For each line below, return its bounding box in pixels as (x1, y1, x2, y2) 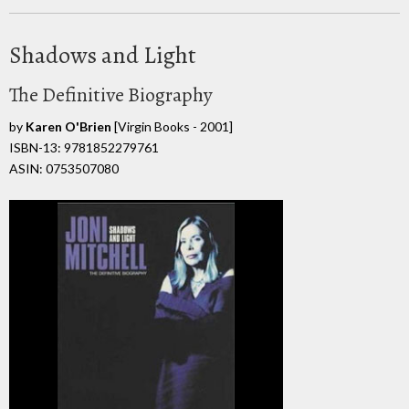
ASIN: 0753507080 (9, 160, 119, 176)
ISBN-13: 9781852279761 (9, 139, 159, 155)
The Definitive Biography (9, 80, 213, 109)
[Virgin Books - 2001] (111, 118, 233, 134)
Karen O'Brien (26, 118, 111, 134)
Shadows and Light (9, 38, 196, 71)
